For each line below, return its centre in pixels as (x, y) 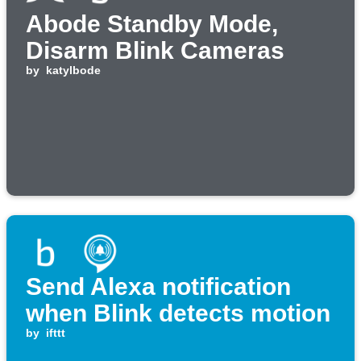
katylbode (73, 71)
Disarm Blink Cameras (155, 51)
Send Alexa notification (158, 287)
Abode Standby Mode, (152, 24)
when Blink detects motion (178, 313)
